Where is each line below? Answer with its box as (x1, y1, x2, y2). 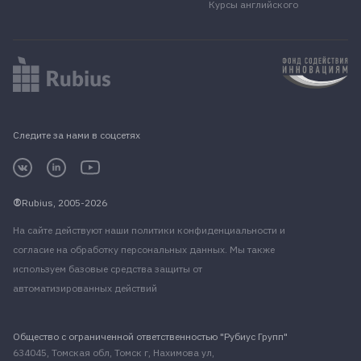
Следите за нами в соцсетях (13, 129, 140, 142)
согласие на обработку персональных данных (13, 243, 225, 255)
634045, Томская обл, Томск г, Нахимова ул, (13, 346, 214, 359)
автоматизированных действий (13, 282, 157, 294)
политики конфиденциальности (131, 224, 277, 236)
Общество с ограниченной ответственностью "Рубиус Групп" (13, 330, 288, 342)
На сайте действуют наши (13, 224, 131, 236)
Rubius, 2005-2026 (22, 197, 107, 209)
